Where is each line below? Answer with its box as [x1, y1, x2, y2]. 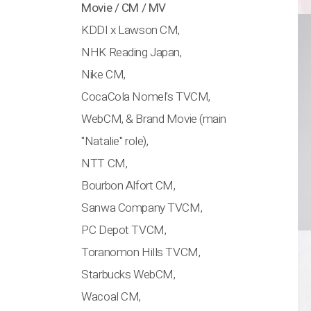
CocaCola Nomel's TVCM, [81, 87, 210, 106]
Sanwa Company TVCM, [81, 199, 203, 217]
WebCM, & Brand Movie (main [81, 110, 227, 128]
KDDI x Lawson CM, [81, 21, 180, 39]
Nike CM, [81, 65, 126, 83]
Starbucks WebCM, [81, 265, 176, 283]
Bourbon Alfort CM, [81, 176, 176, 194]
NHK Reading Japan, [81, 43, 182, 61]
